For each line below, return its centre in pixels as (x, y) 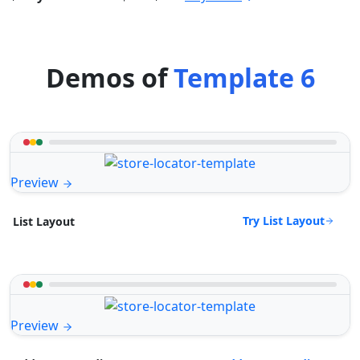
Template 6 (244, 77)
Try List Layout (284, 221)
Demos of (109, 77)
